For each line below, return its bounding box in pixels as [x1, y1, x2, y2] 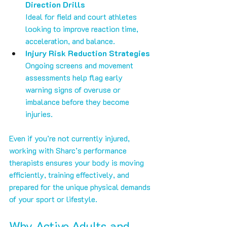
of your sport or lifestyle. [9, 194, 97, 205]
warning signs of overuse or [25, 84, 123, 95]
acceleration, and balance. [25, 35, 115, 47]
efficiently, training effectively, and [9, 169, 131, 180]
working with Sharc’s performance [9, 145, 129, 156]
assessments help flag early [25, 72, 125, 83]
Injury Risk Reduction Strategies [25, 48, 150, 59]
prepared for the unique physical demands [9, 181, 153, 193]
